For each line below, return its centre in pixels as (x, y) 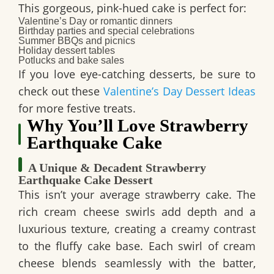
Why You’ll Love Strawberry (137, 126)
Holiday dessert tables (67, 51)
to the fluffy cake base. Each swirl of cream (137, 246)
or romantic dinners (130, 21)
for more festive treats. (77, 109)
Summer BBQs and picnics (77, 41)
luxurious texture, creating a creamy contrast (137, 229)
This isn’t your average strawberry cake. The (137, 195)
